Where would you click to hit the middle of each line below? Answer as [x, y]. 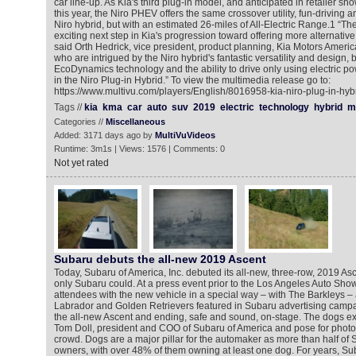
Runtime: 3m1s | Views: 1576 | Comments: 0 [139, 149]
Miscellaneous [135, 122]
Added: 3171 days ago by [104, 135]
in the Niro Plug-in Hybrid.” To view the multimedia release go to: [192, 80]
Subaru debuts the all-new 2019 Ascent [160, 259]
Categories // [79, 122]
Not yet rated [81, 163]
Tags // [69, 107]
